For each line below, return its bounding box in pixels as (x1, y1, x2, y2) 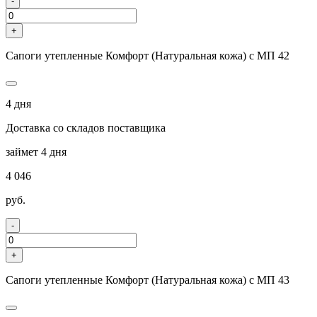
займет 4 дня (6, 145, 67, 158)
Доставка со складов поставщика (6, 121, 166, 134)
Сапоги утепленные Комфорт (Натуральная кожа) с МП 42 (6, 49, 289, 62)
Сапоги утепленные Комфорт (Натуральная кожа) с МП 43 (6, 273, 289, 286)
